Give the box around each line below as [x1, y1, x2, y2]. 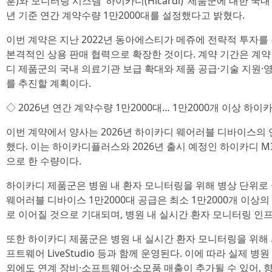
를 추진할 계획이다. [6, 76, 91, 90]
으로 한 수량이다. [6, 154, 81, 168]
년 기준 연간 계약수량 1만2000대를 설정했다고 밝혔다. [6, 8, 245, 22]
